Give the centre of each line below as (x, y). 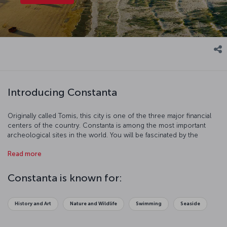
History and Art (33, 203)
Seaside (190, 203)
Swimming (149, 203)
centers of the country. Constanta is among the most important (107, 126)
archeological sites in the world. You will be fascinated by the (103, 135)
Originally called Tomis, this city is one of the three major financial (109, 116)
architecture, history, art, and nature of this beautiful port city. (103, 145)
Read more (25, 154)
